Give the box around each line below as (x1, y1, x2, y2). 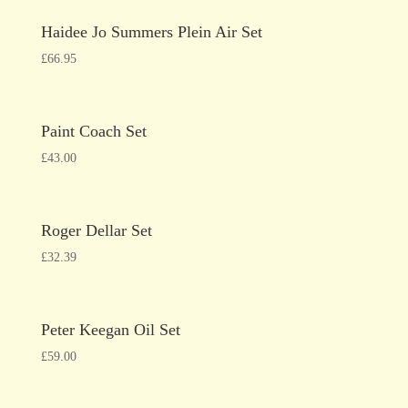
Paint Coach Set (40, 121, 147, 140)
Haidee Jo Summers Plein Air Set (40, 22, 262, 41)
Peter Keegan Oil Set (40, 321, 180, 340)
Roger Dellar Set (40, 221, 152, 240)
